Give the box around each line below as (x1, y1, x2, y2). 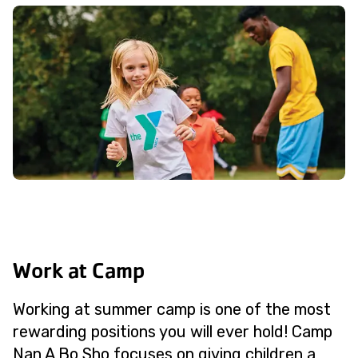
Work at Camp (13, 257, 145, 284)
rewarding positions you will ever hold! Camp (13, 322, 332, 341)
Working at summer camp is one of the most (13, 300, 331, 319)
